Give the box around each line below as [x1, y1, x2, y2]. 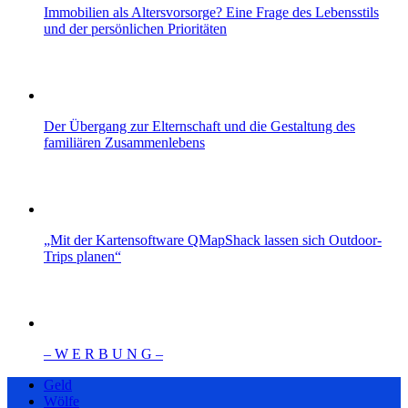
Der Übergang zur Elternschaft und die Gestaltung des [44, 117, 355, 134]
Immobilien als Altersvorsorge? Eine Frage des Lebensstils [44, 4, 379, 20]
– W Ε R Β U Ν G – [44, 345, 163, 362]
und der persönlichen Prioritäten [44, 20, 227, 36]
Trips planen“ [44, 248, 121, 264]
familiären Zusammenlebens [44, 134, 205, 150]
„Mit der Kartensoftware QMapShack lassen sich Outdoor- [44, 231, 382, 248]
